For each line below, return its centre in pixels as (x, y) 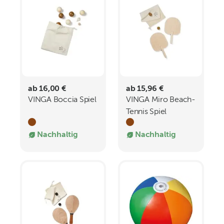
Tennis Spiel (146, 112)
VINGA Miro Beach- (161, 100)
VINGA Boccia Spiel (62, 100)
